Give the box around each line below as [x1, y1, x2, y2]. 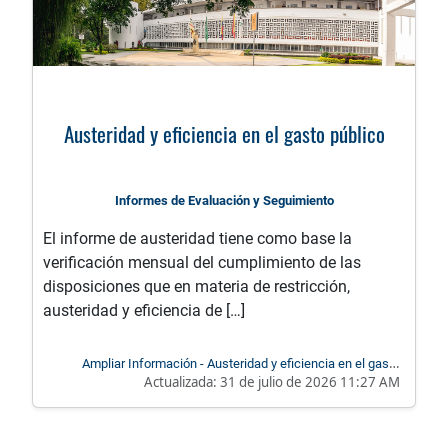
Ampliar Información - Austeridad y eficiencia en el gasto [82, 356, 400, 372]
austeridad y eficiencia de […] [43, 301, 245, 321]
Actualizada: [144, 373, 220, 392]
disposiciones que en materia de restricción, [43, 277, 350, 297]
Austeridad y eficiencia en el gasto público [63, 118, 385, 150]
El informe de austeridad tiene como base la [43, 229, 352, 249]
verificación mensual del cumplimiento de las [43, 253, 361, 273]
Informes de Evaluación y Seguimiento [114, 193, 334, 209]
